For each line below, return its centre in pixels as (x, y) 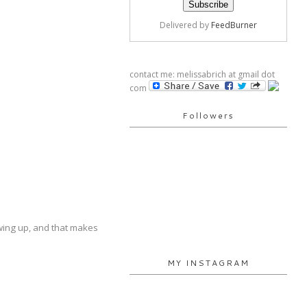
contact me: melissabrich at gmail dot (202, 74)
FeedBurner (234, 25)
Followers (208, 115)
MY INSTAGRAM (208, 263)
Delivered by (185, 25)
